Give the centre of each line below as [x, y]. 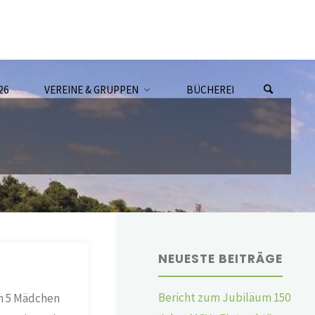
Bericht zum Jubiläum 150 [225, 297]
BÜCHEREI [210, 90]
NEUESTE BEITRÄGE [221, 258]
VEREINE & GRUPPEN [92, 90]
